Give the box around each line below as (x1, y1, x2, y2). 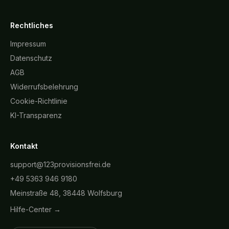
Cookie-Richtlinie (10, 97, 67, 105)
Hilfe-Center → (10, 205, 61, 214)
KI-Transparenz (10, 111, 62, 120)
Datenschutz (10, 54, 52, 62)
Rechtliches (10, 21, 53, 30)
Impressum (10, 39, 46, 48)
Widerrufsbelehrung (10, 82, 78, 91)
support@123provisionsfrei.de (10, 160, 111, 169)
